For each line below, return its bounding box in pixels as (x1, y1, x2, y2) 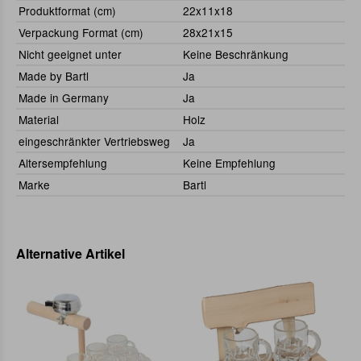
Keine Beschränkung (183, 46, 288, 63)
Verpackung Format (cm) (19, 24, 143, 41)
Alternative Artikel (16, 244, 125, 263)
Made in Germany (19, 89, 109, 106)
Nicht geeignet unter (19, 46, 122, 63)
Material (19, 111, 59, 128)
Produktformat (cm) (19, 2, 116, 19)
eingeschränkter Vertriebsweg (19, 133, 170, 150)
